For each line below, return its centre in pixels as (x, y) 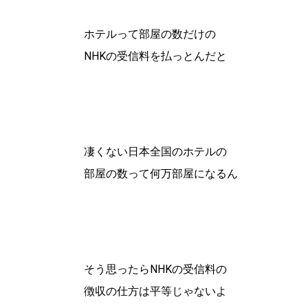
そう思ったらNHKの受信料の (155, 269)
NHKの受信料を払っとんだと (155, 56)
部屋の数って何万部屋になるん (161, 173)
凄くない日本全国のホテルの (155, 151)
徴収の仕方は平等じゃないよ (155, 291)
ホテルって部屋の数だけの (150, 34)
